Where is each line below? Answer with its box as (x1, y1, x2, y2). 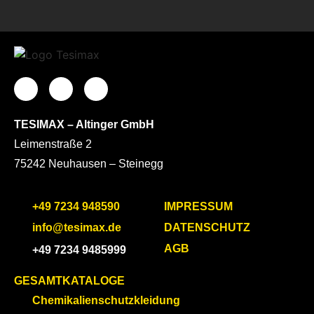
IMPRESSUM (164, 200, 233, 212)
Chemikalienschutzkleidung (32, 294, 181, 306)
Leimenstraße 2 (14, 138, 92, 151)
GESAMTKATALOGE (14, 274, 125, 287)
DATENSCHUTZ (164, 221, 250, 233)
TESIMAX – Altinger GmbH (14, 118, 154, 131)
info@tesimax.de (32, 221, 122, 233)
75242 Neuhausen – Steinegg (14, 158, 163, 170)
